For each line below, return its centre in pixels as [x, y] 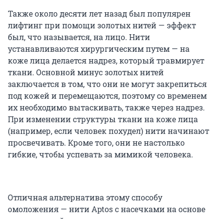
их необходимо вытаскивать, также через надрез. [106, 108]
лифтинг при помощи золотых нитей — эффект [102, 25]
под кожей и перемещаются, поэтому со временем [107, 96]
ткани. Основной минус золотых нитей [86, 72]
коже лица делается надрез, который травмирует [106, 61]
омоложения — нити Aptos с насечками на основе [107, 209]
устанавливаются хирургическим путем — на [99, 49]
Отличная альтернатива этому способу [85, 197]
